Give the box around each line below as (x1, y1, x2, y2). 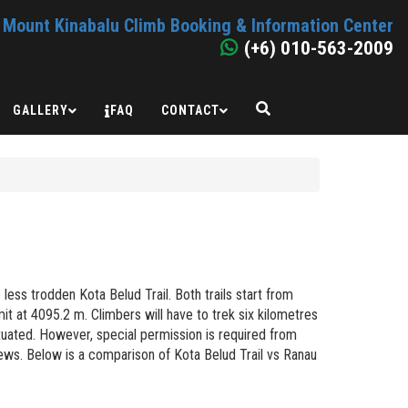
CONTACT (161, 103, 219, 117)
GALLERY (13, 103, 68, 117)
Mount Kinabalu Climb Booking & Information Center (3, 15, 393, 36)
